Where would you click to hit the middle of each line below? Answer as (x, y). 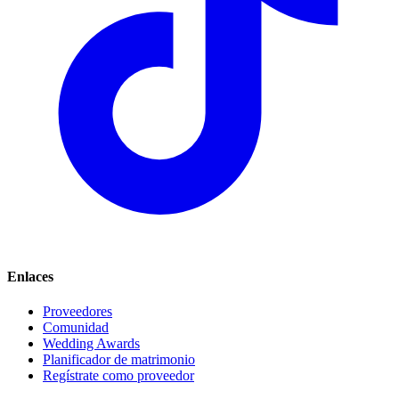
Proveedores (77, 312)
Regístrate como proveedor (118, 376)
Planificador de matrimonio (119, 360)
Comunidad (76, 328)
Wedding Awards (91, 344)
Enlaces (30, 277)
